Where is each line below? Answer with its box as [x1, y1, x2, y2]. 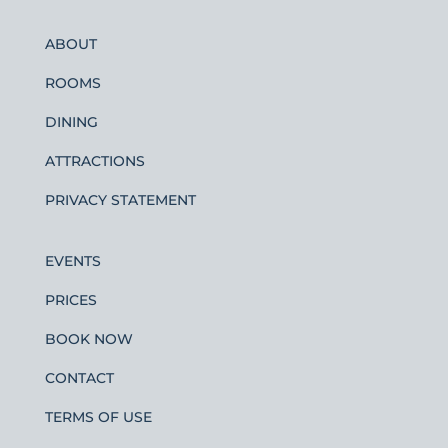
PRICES [44, 290, 97, 309]
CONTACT [44, 368, 114, 387]
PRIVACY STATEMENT [44, 190, 196, 209]
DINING [44, 112, 98, 131]
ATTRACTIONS [44, 151, 145, 170]
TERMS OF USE [44, 407, 152, 426]
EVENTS [44, 251, 101, 270]
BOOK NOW [44, 329, 133, 348]
